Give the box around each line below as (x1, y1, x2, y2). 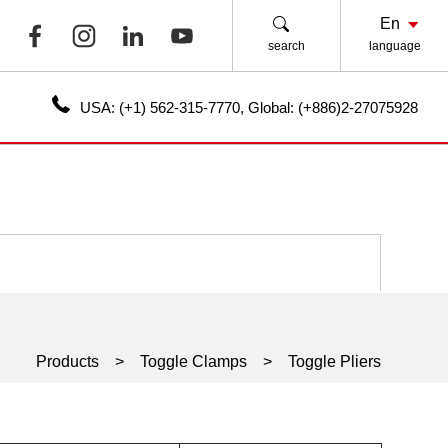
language (368, 39, 421, 53)
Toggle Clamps (139, 353, 247, 370)
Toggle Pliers (287, 353, 381, 370)
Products (35, 353, 99, 370)
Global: (248, 99, 298, 116)
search (268, 39, 305, 53)
